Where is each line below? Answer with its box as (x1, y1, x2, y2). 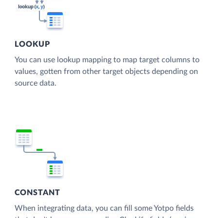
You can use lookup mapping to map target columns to (15, 55, 200, 64)
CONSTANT (15, 188, 61, 197)
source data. (15, 79, 56, 87)
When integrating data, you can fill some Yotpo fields (15, 204, 194, 212)
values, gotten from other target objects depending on (15, 67, 198, 75)
